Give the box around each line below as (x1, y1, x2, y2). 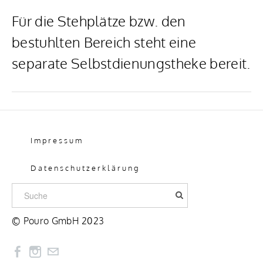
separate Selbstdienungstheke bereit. (12, 54, 251, 72)
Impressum (31, 136, 83, 145)
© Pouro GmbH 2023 (12, 215, 104, 227)
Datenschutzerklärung (31, 163, 140, 173)
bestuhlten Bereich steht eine (12, 33, 197, 51)
